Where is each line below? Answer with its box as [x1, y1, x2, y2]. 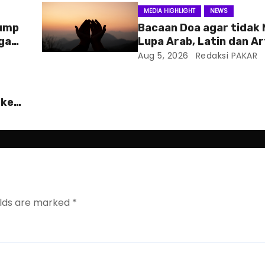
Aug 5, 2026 [138, 50, 189, 62]
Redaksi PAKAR [193, 50, 258, 62]
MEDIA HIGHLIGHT [144, 7, 196, 15]
